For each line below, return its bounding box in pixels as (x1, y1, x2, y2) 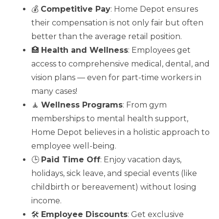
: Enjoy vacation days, (100, 155, 181, 165)
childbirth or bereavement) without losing (31, 182, 197, 192)
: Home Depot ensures (110, 4, 198, 14)
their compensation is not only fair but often (31, 18, 203, 28)
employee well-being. (31, 141, 116, 151)
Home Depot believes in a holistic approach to (31, 128, 210, 137)
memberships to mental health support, (31, 114, 188, 124)
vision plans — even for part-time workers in (31, 73, 201, 83)
